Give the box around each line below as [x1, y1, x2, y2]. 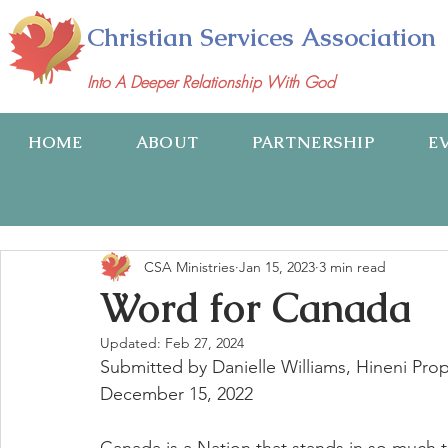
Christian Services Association [87, 21, 436, 53]
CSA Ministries [144, 257, 235, 276]
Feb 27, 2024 [165, 334, 244, 352]
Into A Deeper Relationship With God [87, 71, 335, 93]
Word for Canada [100, 282, 411, 334]
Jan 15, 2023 [239, 257, 315, 276]
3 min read [319, 257, 386, 276]
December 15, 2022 [100, 383, 253, 405]
